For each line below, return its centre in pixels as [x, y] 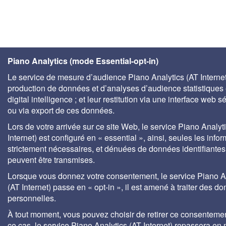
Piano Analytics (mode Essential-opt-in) [83, 61]
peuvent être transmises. [51, 160]
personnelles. [32, 198]
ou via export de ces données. [61, 110]
